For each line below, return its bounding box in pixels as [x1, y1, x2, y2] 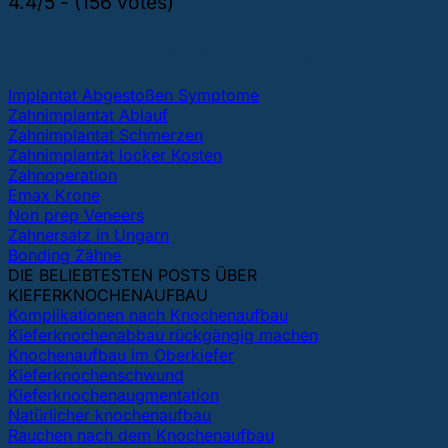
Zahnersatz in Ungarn [8, 225, 169, 246]
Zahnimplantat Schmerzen [8, 125, 203, 146]
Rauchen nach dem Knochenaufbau [8, 425, 274, 446]
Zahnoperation [8, 165, 117, 186]
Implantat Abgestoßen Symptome [8, 85, 259, 106]
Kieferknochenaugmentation [8, 385, 219, 406]
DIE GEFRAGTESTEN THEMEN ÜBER [83, 35, 365, 56]
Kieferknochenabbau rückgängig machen [8, 325, 318, 346]
